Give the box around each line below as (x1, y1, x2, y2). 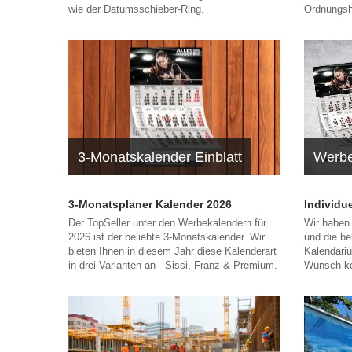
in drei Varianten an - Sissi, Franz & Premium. (68, 258, 280, 271)
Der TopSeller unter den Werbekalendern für (68, 216, 266, 229)
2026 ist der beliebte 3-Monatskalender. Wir (68, 230, 265, 243)
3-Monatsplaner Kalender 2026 (68, 197, 232, 211)
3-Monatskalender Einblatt (78, 148, 242, 165)
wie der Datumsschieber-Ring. (68, 2, 204, 15)
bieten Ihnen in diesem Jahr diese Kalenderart (68, 244, 277, 257)
